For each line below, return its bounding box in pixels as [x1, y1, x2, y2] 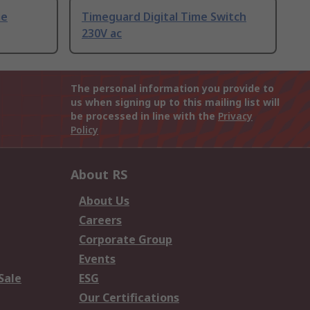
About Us [79, 193, 129, 209]
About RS [71, 166, 127, 183]
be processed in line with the [71, 109, 218, 123]
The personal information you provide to [71, 82, 274, 95]
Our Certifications [79, 290, 179, 306]
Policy [71, 123, 98, 137]
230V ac [82, 26, 122, 42]
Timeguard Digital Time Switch [82, 9, 246, 25]
